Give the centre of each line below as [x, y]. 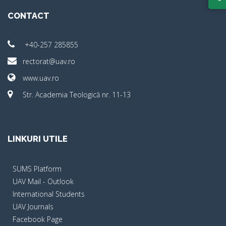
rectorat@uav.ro [49, 61]
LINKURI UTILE [38, 139]
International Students [49, 194]
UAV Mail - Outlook [43, 181]
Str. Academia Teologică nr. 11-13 [77, 95]
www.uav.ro [41, 78]
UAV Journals [33, 207]
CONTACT [29, 16]
